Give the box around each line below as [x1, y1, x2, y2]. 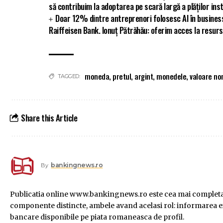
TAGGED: [57, 73, 80, 80]
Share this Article [21, 111, 78, 124]
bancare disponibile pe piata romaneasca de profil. [10, 213, 184, 222]
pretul [112, 71, 131, 82]
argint [134, 71, 153, 82]
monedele [156, 71, 186, 82]
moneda [85, 71, 109, 82]
